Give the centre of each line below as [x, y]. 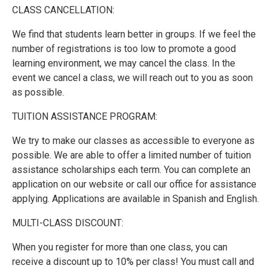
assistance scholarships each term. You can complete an [131, 169]
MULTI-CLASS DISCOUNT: [68, 223]
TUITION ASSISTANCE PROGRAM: [85, 116]
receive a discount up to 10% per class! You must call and [133, 261]
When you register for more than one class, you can [120, 247]
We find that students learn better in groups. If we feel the [134, 34]
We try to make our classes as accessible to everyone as [133, 140]
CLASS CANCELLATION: [63, 10]
